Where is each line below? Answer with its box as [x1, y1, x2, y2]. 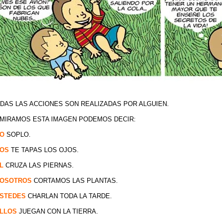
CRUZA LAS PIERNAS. [5, 162, 74, 169]
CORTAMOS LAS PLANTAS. [31, 177, 118, 184]
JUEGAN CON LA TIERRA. [18, 208, 98, 215]
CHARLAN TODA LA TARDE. [25, 192, 112, 200]
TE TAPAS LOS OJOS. [8, 146, 79, 154]
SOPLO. [4, 131, 31, 138]
